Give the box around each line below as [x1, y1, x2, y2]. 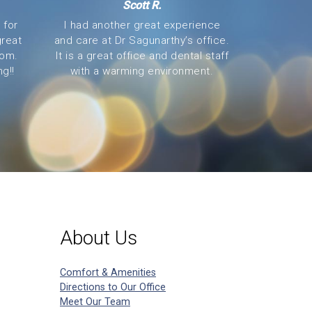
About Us [60, 226, 137, 249]
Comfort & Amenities [60, 267, 156, 279]
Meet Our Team [60, 296, 130, 308]
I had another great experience [63, 19, 221, 31]
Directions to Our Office [60, 281, 166, 293]
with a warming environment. [70, 65, 214, 77]
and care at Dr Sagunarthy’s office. [54, 34, 230, 47]
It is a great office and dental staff [54, 49, 229, 62]
